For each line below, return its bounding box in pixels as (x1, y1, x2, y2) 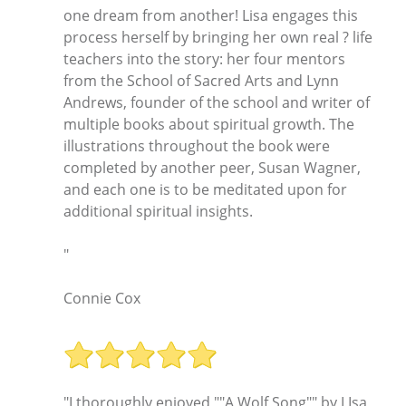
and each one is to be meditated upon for (63, 179, 347, 200)
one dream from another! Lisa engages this (63, 5, 358, 26)
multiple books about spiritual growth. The (63, 114, 354, 135)
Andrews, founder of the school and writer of (63, 92, 370, 113)
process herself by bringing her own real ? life (63, 27, 372, 48)
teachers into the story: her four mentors (63, 49, 345, 70)
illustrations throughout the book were (63, 136, 330, 157)
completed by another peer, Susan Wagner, (63, 158, 361, 179)
